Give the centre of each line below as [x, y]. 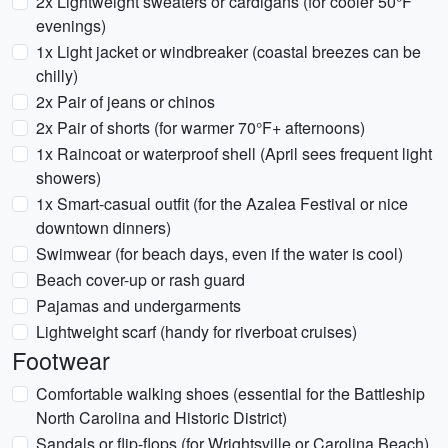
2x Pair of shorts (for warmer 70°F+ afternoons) [200, 127]
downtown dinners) [103, 227]
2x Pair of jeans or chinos [125, 101]
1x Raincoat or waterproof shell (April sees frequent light [234, 153]
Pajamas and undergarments [138, 305]
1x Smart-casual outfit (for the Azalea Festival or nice [222, 203]
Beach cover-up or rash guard [140, 279]
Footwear [61, 360]
